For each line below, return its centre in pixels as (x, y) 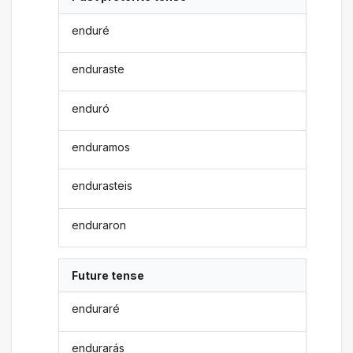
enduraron (99, 225)
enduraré (96, 309)
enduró (91, 108)
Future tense (108, 276)
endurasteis (102, 186)
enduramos (101, 147)
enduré (91, 30)
